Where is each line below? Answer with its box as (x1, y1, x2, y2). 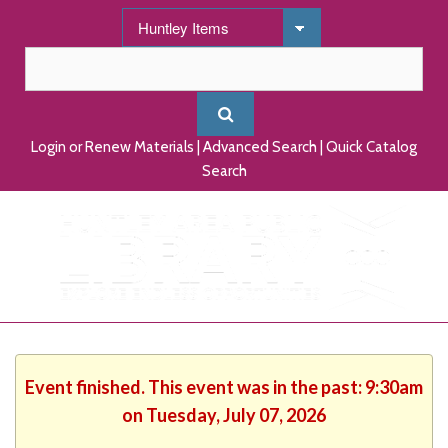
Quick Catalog (326, 138, 417, 156)
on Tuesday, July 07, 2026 (122, 403, 326, 426)
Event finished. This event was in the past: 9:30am (25, 375, 423, 398)
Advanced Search (203, 138, 317, 156)
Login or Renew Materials (31, 138, 194, 156)
